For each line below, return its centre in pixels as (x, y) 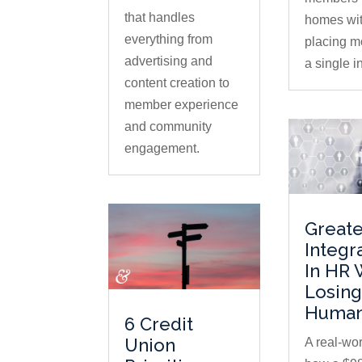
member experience (182, 105)
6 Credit (159, 324)
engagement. (162, 149)
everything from (169, 40)
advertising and (169, 61)
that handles (160, 18)
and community (168, 127)
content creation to (177, 83)
